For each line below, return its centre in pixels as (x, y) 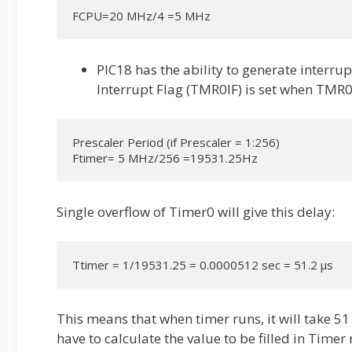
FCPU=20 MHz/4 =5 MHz (141, 16)
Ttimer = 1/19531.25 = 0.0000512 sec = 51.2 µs (203, 265)
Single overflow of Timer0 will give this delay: (196, 211)
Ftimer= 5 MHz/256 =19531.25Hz (165, 158)
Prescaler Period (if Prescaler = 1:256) (176, 142)
